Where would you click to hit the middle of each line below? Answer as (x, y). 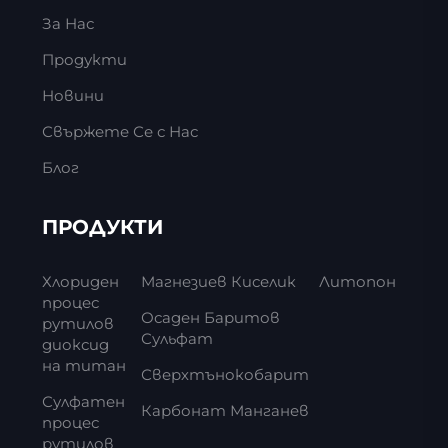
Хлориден (80, 282)
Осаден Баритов (211, 318)
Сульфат (177, 339)
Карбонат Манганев (225, 411)
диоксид (75, 345)
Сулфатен (83, 402)
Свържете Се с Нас (119, 132)
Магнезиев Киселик (219, 282)
